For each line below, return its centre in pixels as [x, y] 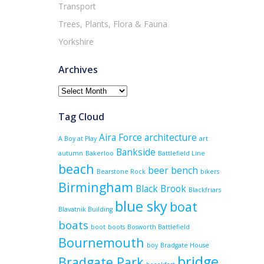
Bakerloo [100, 153]
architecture [171, 137]
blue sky [141, 206]
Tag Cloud [81, 117]
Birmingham [96, 187]
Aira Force [121, 137]
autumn [71, 153]
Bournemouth [101, 242]
